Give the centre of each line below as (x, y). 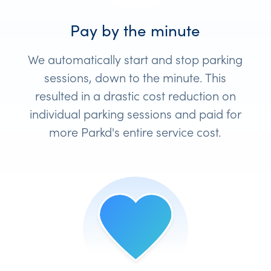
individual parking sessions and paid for (135, 113)
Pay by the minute (135, 30)
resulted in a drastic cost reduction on (135, 95)
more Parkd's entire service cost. (135, 132)
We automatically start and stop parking (135, 59)
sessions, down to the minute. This (135, 77)
